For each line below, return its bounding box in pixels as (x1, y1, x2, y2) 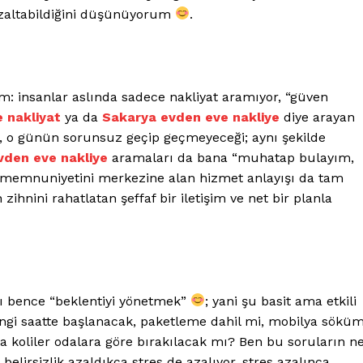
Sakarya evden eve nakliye (102, 109, 280, 125)
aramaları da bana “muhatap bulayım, (108, 149, 354, 165)
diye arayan (280, 109, 356, 125)
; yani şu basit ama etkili (205, 293, 357, 309)
